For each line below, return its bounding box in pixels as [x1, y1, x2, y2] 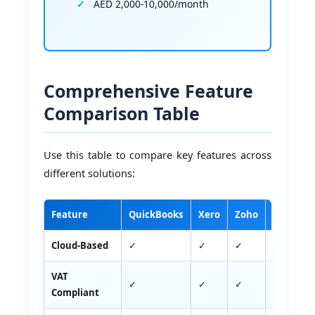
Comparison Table [44, 101, 200, 125]
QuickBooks [129, 207, 184, 221]
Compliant [51, 285, 100, 299]
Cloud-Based [51, 238, 109, 252]
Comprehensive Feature [44, 78, 254, 103]
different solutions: [44, 166, 136, 181]
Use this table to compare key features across [44, 148, 271, 162]
